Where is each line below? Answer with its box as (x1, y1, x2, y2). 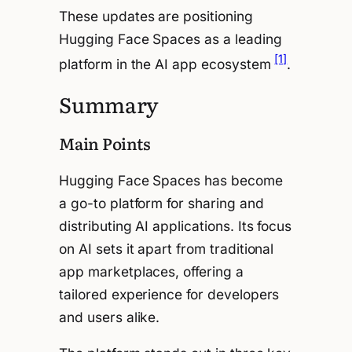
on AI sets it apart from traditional (59, 240, 274, 258)
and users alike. (59, 309, 160, 326)
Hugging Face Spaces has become (59, 172, 283, 189)
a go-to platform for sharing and (59, 195, 264, 212)
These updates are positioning (59, 7, 253, 24)
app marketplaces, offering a (59, 263, 244, 280)
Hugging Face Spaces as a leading (59, 30, 282, 47)
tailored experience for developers (59, 286, 280, 303)
